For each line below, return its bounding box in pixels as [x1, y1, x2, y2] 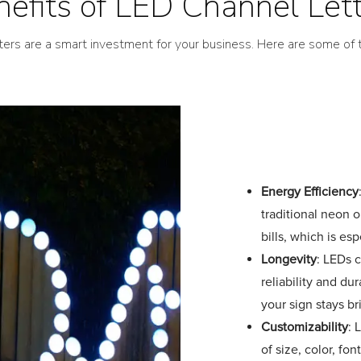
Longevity [261, 251, 317, 268]
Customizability [261, 319, 348, 335]
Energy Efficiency [261, 184, 359, 200]
